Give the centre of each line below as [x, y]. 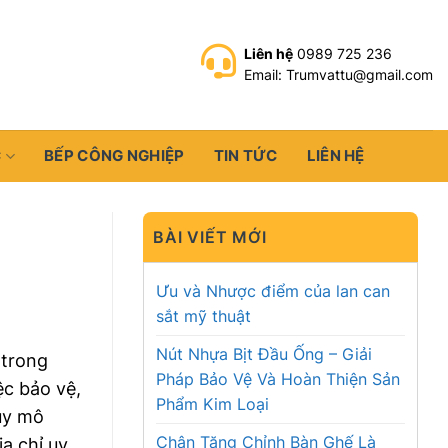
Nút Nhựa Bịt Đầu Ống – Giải [264, 354]
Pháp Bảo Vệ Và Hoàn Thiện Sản [278, 379]
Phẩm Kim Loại [212, 404]
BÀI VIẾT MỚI [210, 237]
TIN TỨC [245, 155]
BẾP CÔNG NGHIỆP [114, 155]
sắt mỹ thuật [203, 316]
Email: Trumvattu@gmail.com [338, 75]
